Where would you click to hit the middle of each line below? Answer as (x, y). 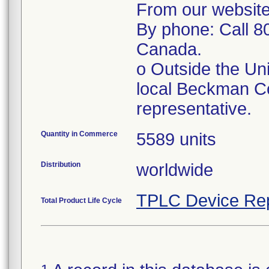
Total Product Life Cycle (81, 201)
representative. (194, 109)
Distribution (61, 165)
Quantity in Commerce (79, 134)
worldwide (175, 170)
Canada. (169, 49)
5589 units (176, 139)
